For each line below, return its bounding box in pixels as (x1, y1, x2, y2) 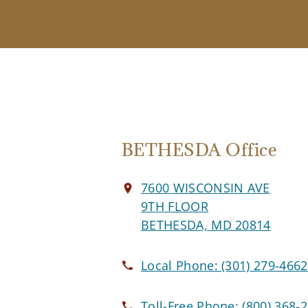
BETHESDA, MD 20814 (141, 217, 271, 234)
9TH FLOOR (141, 198, 208, 215)
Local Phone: (141, 257, 222, 274)
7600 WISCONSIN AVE (141, 179, 270, 197)
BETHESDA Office (122, 138, 278, 162)
